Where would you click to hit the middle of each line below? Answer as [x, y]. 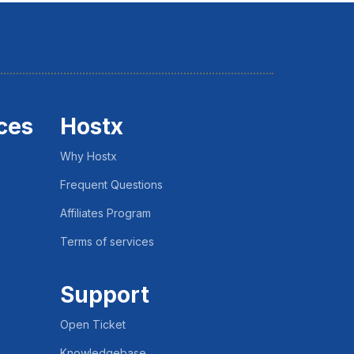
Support [105, 295]
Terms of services [107, 242]
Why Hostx [88, 156]
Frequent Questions [111, 185]
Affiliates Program [105, 213]
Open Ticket [93, 325]
